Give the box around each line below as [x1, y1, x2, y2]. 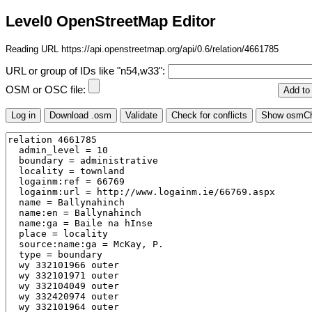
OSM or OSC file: [6, 84, 88, 96]
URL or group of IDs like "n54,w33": [6, 65, 168, 77]
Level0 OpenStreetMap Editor [6, 13, 216, 31]
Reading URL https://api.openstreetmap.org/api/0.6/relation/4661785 [6, 43, 279, 54]
